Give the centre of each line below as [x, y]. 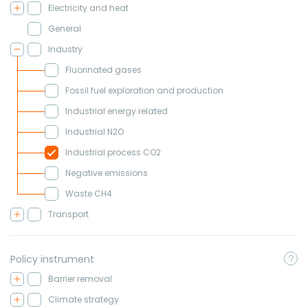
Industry [65, 49]
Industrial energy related [117, 111]
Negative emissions [107, 173]
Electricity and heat [88, 8]
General [65, 29]
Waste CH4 [89, 194]
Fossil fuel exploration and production [144, 90]
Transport [68, 214]
